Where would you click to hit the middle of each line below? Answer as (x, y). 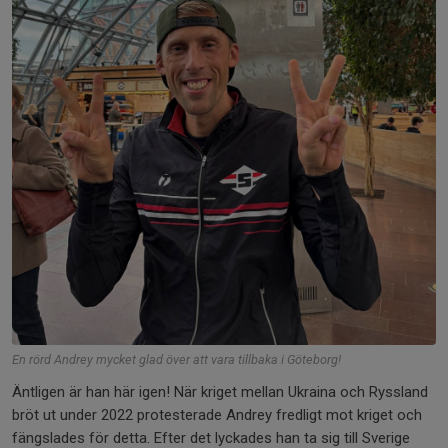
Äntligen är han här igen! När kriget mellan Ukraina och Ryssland (220, 391)
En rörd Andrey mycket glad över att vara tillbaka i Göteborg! (176, 359)
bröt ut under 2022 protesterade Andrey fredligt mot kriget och (217, 414)
